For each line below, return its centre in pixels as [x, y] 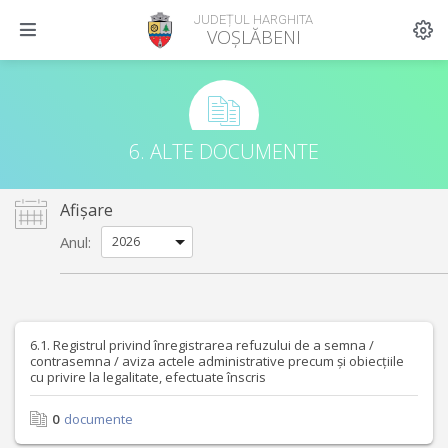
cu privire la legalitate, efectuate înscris [148, 377]
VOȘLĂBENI [253, 36]
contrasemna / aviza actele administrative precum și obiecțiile [217, 361]
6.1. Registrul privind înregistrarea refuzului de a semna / [202, 345]
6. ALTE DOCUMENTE [224, 151]
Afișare [86, 210]
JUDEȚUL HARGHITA [253, 19]
